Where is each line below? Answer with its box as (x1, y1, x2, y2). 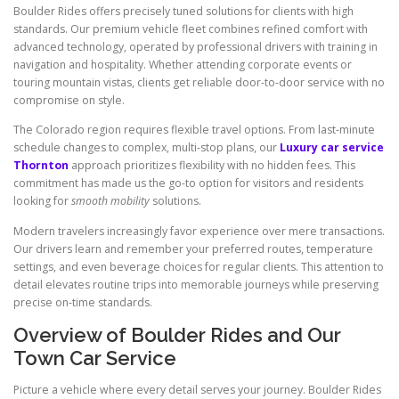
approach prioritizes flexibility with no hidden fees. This (69, 158, 355, 174)
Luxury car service (280, 140, 384, 156)
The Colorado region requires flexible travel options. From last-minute (13, 122, 375, 138)
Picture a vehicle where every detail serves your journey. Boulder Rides (13, 381, 381, 397)
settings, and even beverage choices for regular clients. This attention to (13, 258, 384, 274)
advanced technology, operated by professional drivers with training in (13, 39, 378, 55)
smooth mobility (71, 193, 150, 209)
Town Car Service (13, 346, 176, 370)
